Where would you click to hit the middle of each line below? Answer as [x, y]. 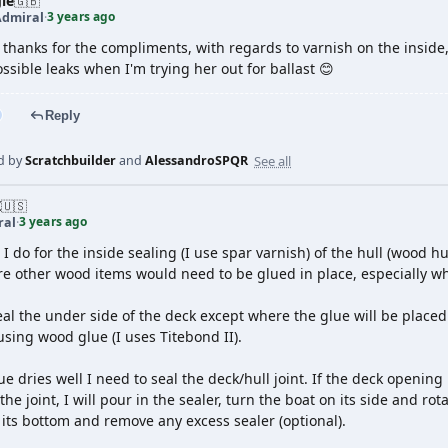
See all [272, 160]
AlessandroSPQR [196, 160]
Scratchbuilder [70, 160]
